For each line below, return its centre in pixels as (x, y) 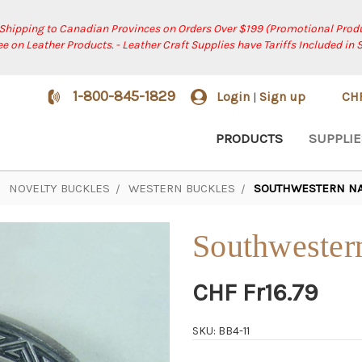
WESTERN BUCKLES (181, 188)
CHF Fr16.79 (255, 292)
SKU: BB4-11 (221, 330)
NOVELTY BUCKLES (59, 188)
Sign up (283, 97)
